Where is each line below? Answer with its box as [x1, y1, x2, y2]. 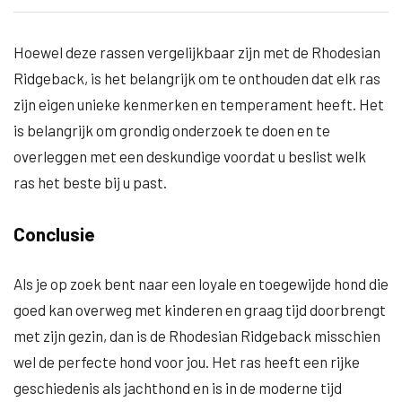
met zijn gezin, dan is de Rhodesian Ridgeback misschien [13, 327, 380, 345]
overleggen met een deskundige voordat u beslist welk [13, 147, 366, 165]
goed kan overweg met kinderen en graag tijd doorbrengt [13, 301, 386, 319]
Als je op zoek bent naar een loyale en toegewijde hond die [13, 275, 389, 293]
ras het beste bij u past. [13, 173, 167, 191]
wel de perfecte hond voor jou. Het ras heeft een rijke [13, 353, 360, 371]
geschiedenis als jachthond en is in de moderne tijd [13, 379, 342, 397]
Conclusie [13, 223, 95, 245]
